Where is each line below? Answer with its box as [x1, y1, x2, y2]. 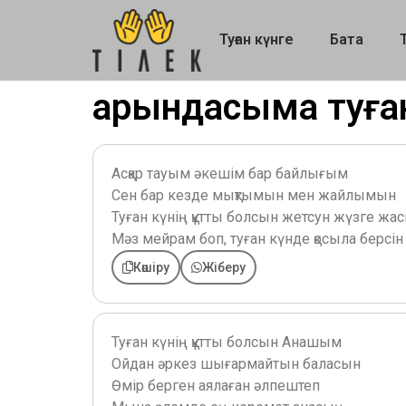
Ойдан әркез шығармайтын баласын [111, 354, 361, 372]
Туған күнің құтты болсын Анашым [111, 333, 342, 351]
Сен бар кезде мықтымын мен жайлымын [111, 186, 396, 204]
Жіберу [202, 259, 246, 275]
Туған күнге [219, 31, 294, 49]
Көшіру [133, 259, 169, 275]
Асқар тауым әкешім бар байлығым [111, 164, 348, 182]
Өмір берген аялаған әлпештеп [111, 376, 320, 394]
